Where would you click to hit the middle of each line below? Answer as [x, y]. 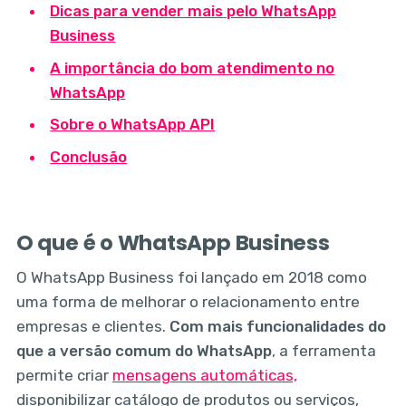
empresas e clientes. [92, 326]
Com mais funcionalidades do [277, 326]
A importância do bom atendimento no [193, 68]
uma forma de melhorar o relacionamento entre [188, 301]
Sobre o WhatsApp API [133, 124]
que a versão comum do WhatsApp [144, 350]
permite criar [64, 375]
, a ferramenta [324, 350]
